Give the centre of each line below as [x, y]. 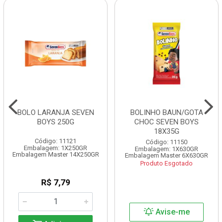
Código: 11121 [55, 141]
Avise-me [171, 212]
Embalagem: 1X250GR [55, 148]
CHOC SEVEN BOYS [166, 122]
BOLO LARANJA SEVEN [55, 112]
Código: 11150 [166, 142]
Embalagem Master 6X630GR [166, 155]
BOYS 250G [55, 122]
